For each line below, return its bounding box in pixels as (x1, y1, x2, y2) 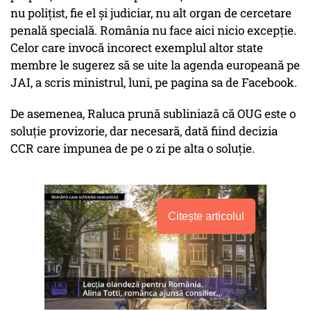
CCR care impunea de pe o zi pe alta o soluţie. (10, 140, 255, 157)
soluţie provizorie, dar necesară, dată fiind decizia (10, 123, 278, 140)
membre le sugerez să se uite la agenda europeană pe (10, 57, 300, 74)
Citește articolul (168, 210, 244, 223)
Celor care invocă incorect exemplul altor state (10, 40, 263, 56)
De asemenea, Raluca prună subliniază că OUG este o (10, 106, 296, 122)
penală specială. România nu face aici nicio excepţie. (10, 22, 296, 39)
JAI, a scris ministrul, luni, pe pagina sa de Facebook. (10, 74, 297, 91)
